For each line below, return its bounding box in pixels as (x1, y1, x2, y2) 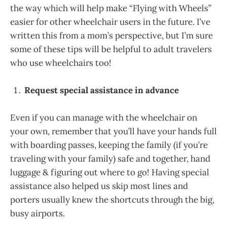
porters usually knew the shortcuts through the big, (10, 194, 214, 205)
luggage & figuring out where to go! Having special (10, 166, 209, 178)
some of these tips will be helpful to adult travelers (10, 43, 212, 55)
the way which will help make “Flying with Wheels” (10, 2, 211, 14)
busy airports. (10, 207, 65, 219)
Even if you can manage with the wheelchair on (10, 111, 197, 123)
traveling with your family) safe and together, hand (10, 153, 210, 164)
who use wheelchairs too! (10, 57, 111, 68)
